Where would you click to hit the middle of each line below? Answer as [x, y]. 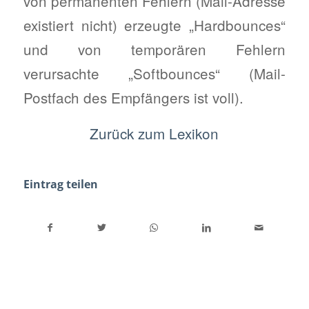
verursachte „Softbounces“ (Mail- [154, 73]
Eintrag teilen [60, 184]
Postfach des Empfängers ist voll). [133, 97]
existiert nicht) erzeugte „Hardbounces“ [154, 24]
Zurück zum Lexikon [154, 133]
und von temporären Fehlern [154, 49]
